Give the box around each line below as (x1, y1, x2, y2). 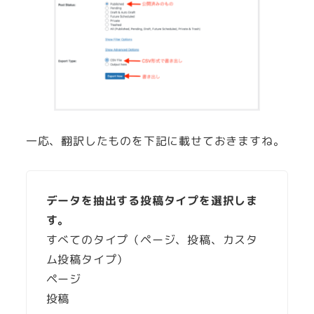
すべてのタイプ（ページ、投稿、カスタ (46, 232, 258, 248)
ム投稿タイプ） (46, 252, 129, 268)
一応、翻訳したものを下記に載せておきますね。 (25, 132, 285, 149)
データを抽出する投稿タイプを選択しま (46, 193, 258, 209)
